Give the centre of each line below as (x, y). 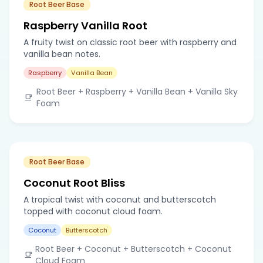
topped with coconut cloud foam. (93, 211)
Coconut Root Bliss (74, 183)
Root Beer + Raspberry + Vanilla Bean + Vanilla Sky (137, 91)
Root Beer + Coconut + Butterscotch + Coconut (134, 249)
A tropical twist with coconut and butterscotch (120, 199)
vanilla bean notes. (62, 54)
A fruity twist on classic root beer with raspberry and (130, 42)
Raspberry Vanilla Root (85, 25)
